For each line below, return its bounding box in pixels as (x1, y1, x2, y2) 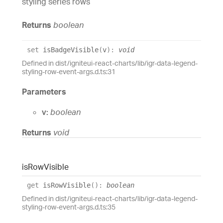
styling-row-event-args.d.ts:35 (22, 203, 115, 212)
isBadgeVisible (39, 46, 99, 54)
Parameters (22, 86, 66, 97)
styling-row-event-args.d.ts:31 (22, 67, 115, 76)
